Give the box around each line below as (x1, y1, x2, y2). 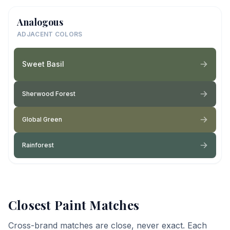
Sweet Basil (22, 60, 64, 68)
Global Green (22, 115, 62, 123)
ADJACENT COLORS (17, 30, 83, 38)
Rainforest (22, 141, 54, 149)
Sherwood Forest (22, 89, 75, 98)
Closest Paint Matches (8, 196, 140, 213)
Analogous (17, 15, 63, 28)
